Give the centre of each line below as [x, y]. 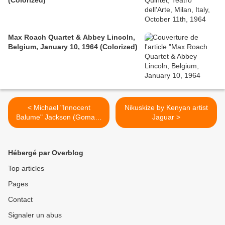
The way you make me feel [59, 127]
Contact [20, 200]
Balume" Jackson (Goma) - [59, 117]
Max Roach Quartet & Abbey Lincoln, [72, 37]
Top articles [26, 168]
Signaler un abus [35, 215]
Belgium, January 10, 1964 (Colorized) [73, 47]
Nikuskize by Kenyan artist [166, 108]
